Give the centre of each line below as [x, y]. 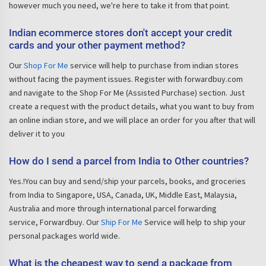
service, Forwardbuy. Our [55, 222]
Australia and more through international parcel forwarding [113, 208]
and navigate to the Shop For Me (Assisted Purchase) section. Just [127, 93]
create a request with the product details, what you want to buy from [132, 106]
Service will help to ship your [194, 222]
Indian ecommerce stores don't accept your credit [121, 33]
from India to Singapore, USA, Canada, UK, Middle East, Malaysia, [123, 195]
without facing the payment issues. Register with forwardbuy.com [126, 79]
